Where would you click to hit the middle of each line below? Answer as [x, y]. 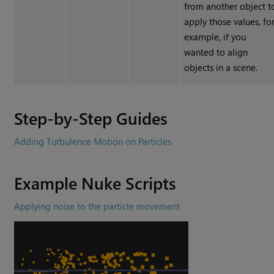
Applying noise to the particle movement [97, 206]
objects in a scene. [221, 68]
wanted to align [216, 52]
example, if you [215, 37]
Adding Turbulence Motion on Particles [93, 142]
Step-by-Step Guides [91, 118]
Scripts [149, 183]
